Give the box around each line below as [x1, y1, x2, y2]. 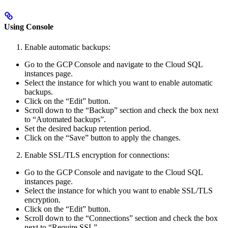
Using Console [4, 22, 53, 32]
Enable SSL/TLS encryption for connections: [24, 150, 169, 159]
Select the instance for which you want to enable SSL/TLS [24, 186, 213, 195]
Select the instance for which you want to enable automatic [24, 78, 213, 87]
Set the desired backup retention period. [24, 124, 151, 133]
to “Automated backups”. [24, 115, 106, 124]
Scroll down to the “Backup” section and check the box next [24, 105, 218, 115]
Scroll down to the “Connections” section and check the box [24, 213, 218, 222]
